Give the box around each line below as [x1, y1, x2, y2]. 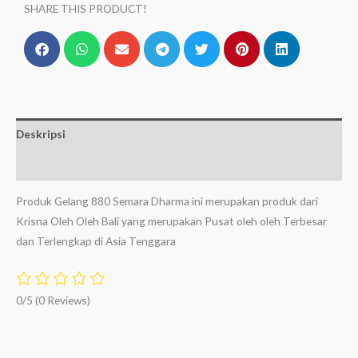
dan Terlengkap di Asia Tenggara [16, 234, 176, 249]
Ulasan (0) [16, 157, 68, 172]
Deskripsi [16, 127, 66, 141]
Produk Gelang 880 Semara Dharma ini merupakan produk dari [16, 194, 318, 209]
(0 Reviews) [35, 293, 90, 308]
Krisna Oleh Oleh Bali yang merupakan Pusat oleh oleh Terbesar [16, 214, 327, 229]
